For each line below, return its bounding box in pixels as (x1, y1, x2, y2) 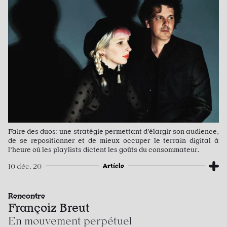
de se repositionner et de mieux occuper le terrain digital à (8, 136, 219, 144)
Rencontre (8, 190, 45, 200)
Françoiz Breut (8, 200, 90, 215)
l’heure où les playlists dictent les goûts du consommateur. (8, 145, 199, 154)
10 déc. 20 (8, 162, 42, 170)
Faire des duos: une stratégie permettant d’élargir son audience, (8, 127, 219, 135)
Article (103, 161, 124, 170)
